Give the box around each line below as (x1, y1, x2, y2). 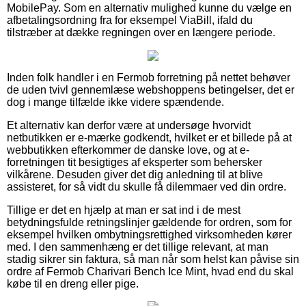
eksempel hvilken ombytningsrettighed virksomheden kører (7, 228, 292, 240)
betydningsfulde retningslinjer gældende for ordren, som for (7, 216, 292, 228)
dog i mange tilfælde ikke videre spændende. (7, 96, 224, 108)
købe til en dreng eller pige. (7, 277, 139, 290)
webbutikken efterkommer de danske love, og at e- (7, 143, 249, 156)
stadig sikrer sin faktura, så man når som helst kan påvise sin (7, 253, 299, 265)
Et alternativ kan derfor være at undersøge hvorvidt (7, 119, 251, 131)
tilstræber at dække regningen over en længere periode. (7, 26, 275, 38)
